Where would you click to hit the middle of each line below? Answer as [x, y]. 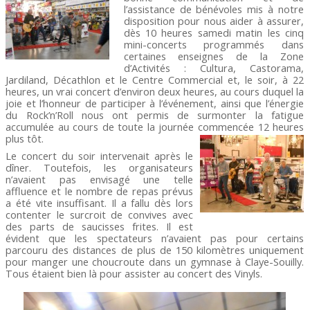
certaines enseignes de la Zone [214, 56]
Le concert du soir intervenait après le [99, 155]
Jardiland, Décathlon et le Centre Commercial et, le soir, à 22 [155, 79]
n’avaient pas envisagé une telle [99, 179]
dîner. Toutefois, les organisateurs [99, 167]
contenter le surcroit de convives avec [99, 214]
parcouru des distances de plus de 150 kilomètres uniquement [155, 249]
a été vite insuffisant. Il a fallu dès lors [99, 202]
